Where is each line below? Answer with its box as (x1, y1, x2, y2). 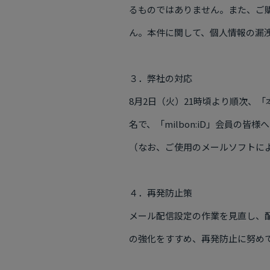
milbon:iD (165, 118, 207, 130)
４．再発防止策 (129, 186, 193, 199)
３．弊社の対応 (129, 72, 193, 84)
